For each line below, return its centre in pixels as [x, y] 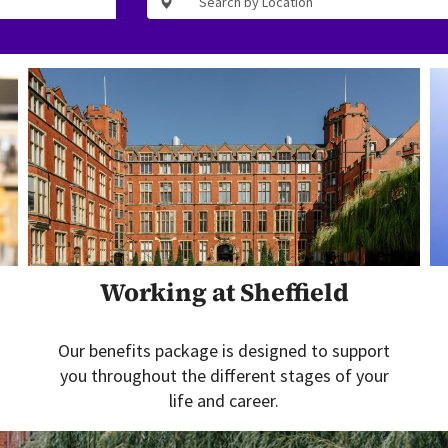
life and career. [224, 400]
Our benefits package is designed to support [224, 350]
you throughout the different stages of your [224, 375]
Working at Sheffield [224, 292]
